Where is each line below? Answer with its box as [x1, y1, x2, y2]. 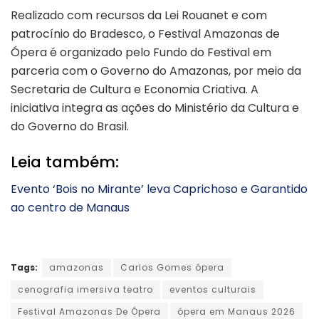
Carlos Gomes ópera [120, 261, 224, 274]
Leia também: [11, 150, 119, 173]
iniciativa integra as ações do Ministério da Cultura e [11, 100, 299, 117]
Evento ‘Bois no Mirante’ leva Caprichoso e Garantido [11, 181, 308, 198]
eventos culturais [169, 283, 256, 296]
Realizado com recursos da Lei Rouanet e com [11, 7, 267, 24]
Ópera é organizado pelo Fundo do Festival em [11, 44, 271, 61]
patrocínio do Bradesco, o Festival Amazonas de [11, 26, 280, 43]
